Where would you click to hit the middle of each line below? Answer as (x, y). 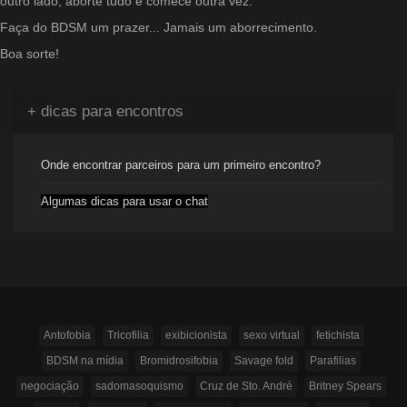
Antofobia (67, 335)
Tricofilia (128, 335)
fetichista (338, 335)
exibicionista (196, 335)
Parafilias (333, 361)
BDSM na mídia (85, 361)
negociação (50, 386)
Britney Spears (345, 386)
